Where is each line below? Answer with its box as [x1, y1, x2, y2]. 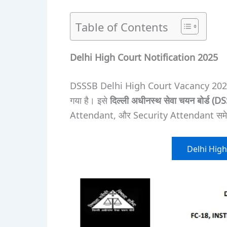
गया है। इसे [69, 93, 110, 107]
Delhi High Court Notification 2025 [69, 50, 218, 64]
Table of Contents [75, 18, 168, 34]
